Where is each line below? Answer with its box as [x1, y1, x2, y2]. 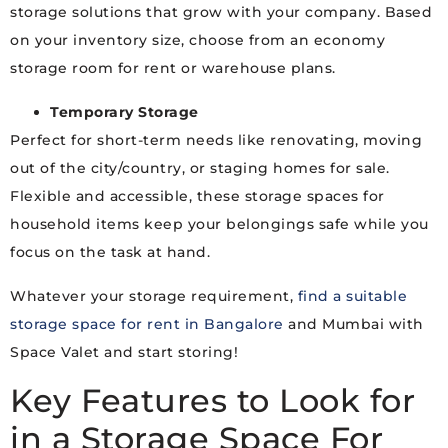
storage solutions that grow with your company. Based [10, 3, 432, 22]
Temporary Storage [50, 103, 199, 122]
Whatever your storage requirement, [10, 287, 298, 306]
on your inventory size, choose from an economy [10, 31, 385, 50]
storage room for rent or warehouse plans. [10, 59, 340, 78]
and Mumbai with [283, 315, 424, 334]
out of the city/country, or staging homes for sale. [10, 159, 390, 178]
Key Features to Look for [10, 381, 415, 421]
